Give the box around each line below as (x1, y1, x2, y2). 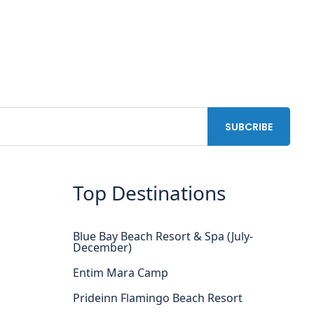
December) (73, 240, 132, 256)
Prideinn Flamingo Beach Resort (73, 290, 243, 306)
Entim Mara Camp (73, 265, 168, 281)
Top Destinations (73, 179, 226, 207)
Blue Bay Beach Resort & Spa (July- (73, 228, 253, 245)
